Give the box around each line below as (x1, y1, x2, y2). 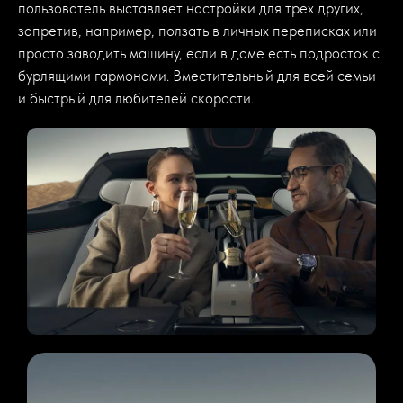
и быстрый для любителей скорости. (18, 88, 254, 107)
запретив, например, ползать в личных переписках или (18, 21, 377, 40)
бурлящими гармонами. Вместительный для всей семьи (18, 66, 376, 85)
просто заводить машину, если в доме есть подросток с (18, 43, 380, 62)
